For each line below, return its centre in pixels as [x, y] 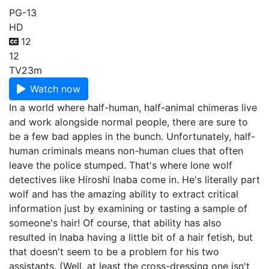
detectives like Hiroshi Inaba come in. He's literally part [134, 180]
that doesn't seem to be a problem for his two [114, 252]
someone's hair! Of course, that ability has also [115, 223]
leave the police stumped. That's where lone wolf [121, 165]
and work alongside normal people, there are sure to [128, 122]
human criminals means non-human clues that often [126, 151]
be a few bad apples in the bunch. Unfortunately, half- [132, 136]
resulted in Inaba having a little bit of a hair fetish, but [131, 237]
